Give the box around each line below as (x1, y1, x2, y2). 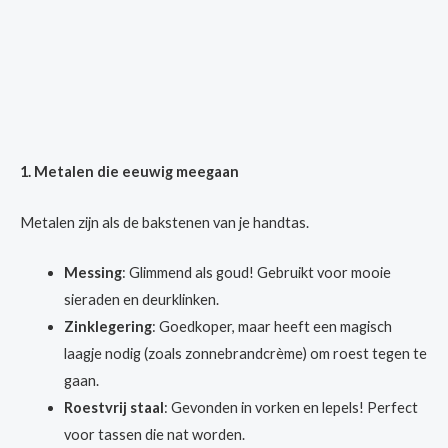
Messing (63, 264, 122, 282)
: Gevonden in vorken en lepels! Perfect (163, 399, 418, 417)
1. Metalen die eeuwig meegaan (20, 163, 239, 181)
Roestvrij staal (63, 399, 164, 417)
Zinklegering (63, 318, 152, 336)
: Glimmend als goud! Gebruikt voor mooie (121, 264, 391, 282)
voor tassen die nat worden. (63, 426, 245, 444)
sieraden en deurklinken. (63, 291, 219, 309)
